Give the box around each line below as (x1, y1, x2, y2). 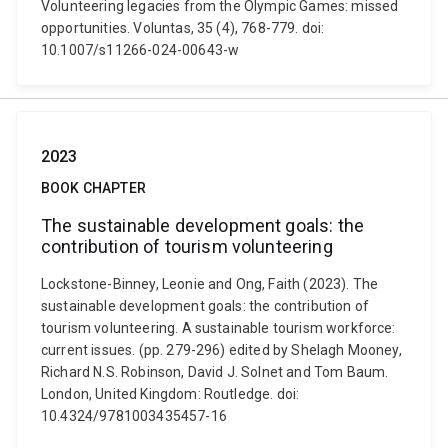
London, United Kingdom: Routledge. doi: (41, 386, 300, 402)
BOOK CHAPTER (41, 180, 146, 196)
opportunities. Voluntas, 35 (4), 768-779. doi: (41, 20, 325, 36)
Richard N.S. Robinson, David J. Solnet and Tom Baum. (41, 364, 389, 380)
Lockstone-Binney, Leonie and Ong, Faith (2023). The (41, 276, 379, 292)
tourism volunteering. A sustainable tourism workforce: (41, 320, 396, 336)
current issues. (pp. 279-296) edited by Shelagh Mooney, (41, 342, 402, 358)
